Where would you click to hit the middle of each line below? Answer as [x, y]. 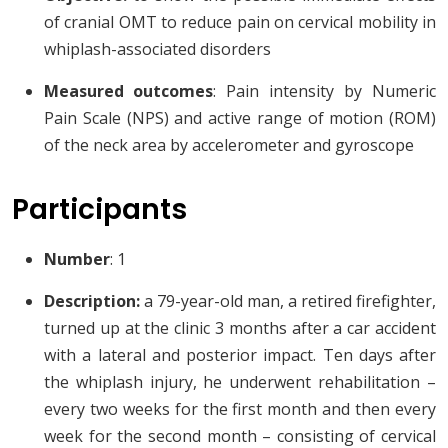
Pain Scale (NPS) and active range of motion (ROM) [240, 118]
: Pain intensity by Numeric [324, 91]
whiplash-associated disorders [157, 49]
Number [77, 259]
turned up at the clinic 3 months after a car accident [240, 328]
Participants [99, 210]
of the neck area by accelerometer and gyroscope [229, 145]
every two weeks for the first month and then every [240, 409]
